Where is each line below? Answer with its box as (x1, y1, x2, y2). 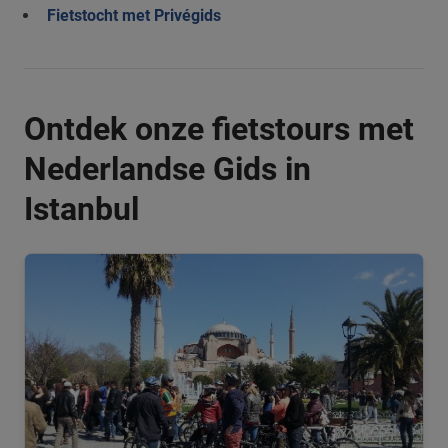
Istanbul (24, 190, 139, 228)
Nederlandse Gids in (24, 150, 311, 188)
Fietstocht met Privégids (47, 6, 221, 25)
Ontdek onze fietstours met (24, 110, 414, 148)
